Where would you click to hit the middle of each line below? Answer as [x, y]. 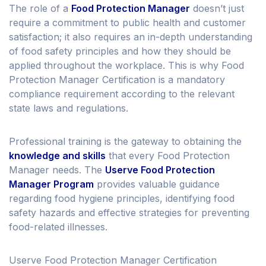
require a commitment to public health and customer [127, 23]
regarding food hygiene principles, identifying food [122, 199]
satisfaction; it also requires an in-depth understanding [131, 37]
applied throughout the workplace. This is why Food [126, 66]
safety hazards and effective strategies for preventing [129, 213]
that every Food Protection [168, 156]
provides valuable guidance [157, 184]
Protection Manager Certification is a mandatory [117, 80]
